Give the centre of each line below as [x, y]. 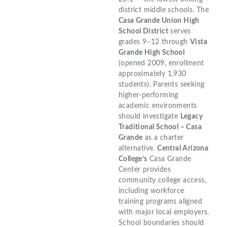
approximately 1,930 [153, 74]
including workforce [152, 191]
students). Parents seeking [162, 84]
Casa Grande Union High [159, 21]
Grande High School [152, 52]
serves [180, 31]
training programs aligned [160, 201]
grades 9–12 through [154, 42]
